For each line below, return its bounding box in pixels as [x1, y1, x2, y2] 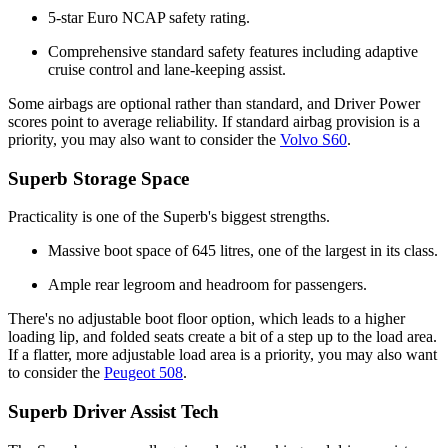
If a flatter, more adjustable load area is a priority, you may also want [8, 346, 437, 364]
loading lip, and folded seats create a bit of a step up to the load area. [8, 328, 437, 346]
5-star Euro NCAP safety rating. [48, 8, 250, 26]
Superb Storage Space [8, 167, 189, 189]
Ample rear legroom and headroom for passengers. [48, 276, 367, 294]
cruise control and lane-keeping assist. [48, 60, 286, 78]
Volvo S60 [280, 130, 347, 148]
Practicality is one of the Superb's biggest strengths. [8, 208, 330, 226]
